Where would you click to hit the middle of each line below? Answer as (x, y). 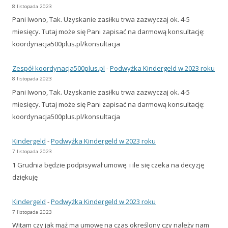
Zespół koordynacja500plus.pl (59, 68)
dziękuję (25, 177)
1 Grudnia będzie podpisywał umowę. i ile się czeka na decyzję (108, 165)
